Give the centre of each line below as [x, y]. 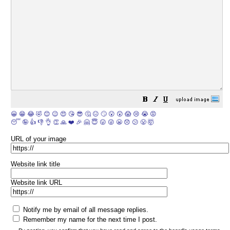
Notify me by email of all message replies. [85, 210]
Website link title [35, 164]
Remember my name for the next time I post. [89, 219]
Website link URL [36, 183]
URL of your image [39, 139]
